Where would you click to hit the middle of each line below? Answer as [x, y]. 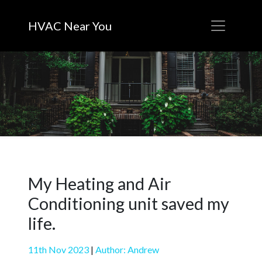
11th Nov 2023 [58, 249]
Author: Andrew [127, 249]
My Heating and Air [100, 184]
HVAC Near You [70, 26]
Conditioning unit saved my [129, 204]
